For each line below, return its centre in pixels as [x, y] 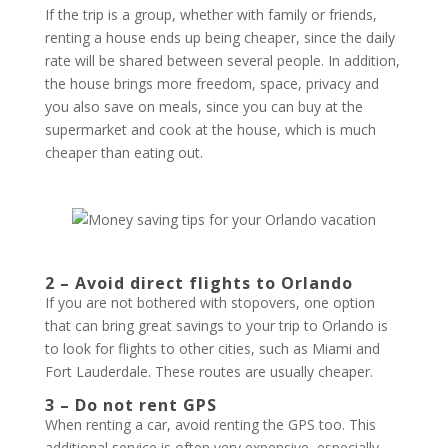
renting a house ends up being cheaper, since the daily [219, 37]
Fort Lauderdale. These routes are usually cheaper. [208, 371]
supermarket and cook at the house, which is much [210, 129]
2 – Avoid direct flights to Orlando [198, 283]
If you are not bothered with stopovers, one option [209, 302]
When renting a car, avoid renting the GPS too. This [210, 424]
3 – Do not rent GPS [130, 405]
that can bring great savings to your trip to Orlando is [216, 325]
